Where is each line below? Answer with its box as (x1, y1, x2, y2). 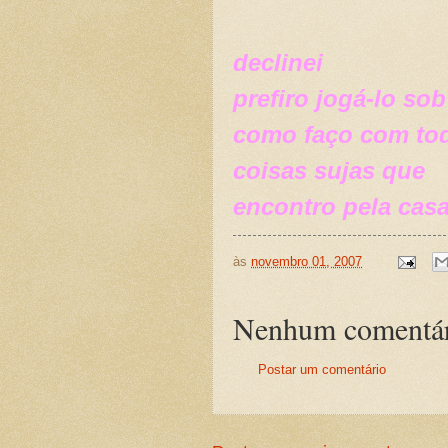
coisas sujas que (233, 156, 425, 184)
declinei (233, 48, 323, 76)
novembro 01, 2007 (251, 253, 362, 269)
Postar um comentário (258, 362, 386, 378)
